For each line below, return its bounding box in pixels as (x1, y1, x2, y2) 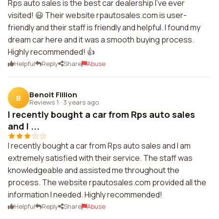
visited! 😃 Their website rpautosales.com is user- (8, 10, 187, 21)
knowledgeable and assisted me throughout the (8, 165, 179, 175)
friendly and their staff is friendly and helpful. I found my (8, 22, 200, 33)
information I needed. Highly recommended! (8, 189, 162, 200)
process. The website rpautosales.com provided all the (8, 177, 206, 188)
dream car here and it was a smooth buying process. (8, 34, 194, 45)
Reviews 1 (29, 97, 59, 107)
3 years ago (63, 97, 99, 107)
